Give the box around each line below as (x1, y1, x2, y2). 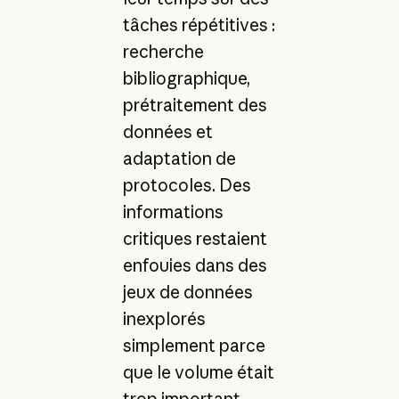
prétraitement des (122, 94, 267, 116)
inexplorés (122, 307, 206, 330)
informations (122, 200, 224, 223)
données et (122, 120, 213, 142)
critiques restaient (122, 227, 267, 249)
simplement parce (122, 334, 265, 356)
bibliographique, (122, 67, 250, 89)
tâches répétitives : (122, 13, 275, 36)
